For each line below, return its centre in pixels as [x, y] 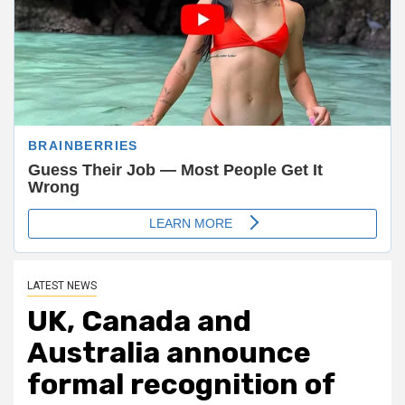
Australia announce [169, 352]
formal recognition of [181, 384]
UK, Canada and [139, 320]
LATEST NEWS [62, 285]
